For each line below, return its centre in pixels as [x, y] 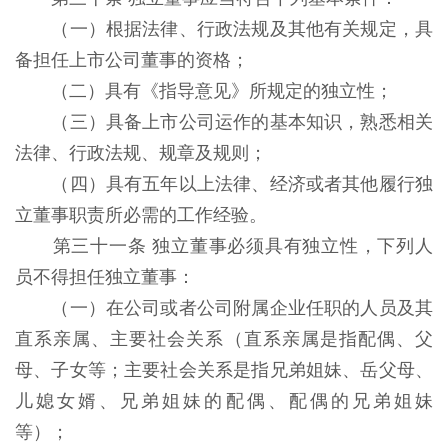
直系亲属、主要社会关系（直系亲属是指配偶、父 [224, 339]
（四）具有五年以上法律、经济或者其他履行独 [242, 184]
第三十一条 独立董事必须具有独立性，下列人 [243, 246]
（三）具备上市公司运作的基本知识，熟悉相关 [242, 122]
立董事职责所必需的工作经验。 [143, 215]
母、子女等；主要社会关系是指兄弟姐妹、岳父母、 [224, 370]
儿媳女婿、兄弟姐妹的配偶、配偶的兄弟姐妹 [224, 401]
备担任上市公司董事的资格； [134, 60]
